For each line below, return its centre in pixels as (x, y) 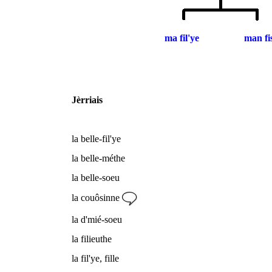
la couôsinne (97, 197)
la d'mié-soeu (97, 219)
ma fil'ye (182, 38)
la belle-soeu (96, 177)
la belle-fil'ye (96, 138)
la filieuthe (92, 239)
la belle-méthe (98, 158)
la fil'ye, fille (95, 258)
